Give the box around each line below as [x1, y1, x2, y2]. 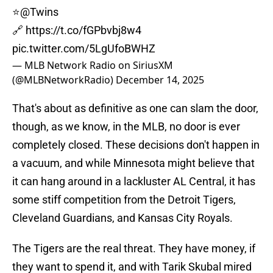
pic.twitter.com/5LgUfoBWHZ [12, 42, 155, 55]
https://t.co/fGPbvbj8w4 [26, 24, 141, 37]
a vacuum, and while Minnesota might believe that [12, 157, 255, 170]
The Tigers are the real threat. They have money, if [12, 242, 255, 255]
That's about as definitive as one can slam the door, [12, 102, 258, 115]
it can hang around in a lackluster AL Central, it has [12, 175, 255, 188]
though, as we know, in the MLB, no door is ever [12, 120, 240, 133]
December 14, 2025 [116, 73, 204, 87]
